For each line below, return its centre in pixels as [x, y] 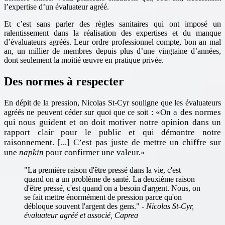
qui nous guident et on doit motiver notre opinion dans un [113, 122]
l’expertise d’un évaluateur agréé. [57, 7]
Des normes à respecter [64, 81]
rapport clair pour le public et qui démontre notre [113, 132]
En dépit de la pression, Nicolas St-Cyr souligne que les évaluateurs [113, 102]
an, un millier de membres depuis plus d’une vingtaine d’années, [113, 51]
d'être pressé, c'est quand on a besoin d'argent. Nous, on [112, 188]
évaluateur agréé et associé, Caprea [81, 215]
